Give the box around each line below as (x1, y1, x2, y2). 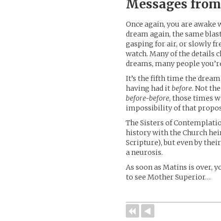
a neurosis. (126, 147, 163, 157)
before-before (126, 93, 170, 103)
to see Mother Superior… (126, 172, 211, 182)
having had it (126, 83, 172, 93)
